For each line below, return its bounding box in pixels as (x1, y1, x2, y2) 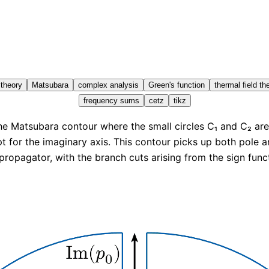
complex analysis (77, 80, 139, 89)
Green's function (148, 80, 205, 89)
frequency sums (83, 95, 139, 105)
